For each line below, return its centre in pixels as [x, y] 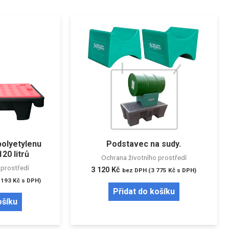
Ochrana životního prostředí [144, 158]
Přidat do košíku [144, 192]
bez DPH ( [137, 170]
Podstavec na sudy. [144, 144]
